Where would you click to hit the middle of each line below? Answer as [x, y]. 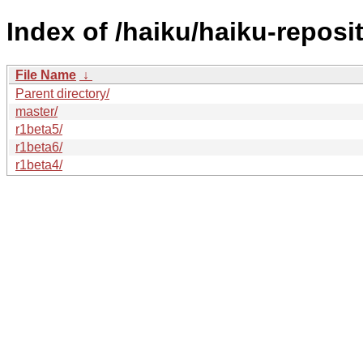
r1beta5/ [39, 129]
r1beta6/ [39, 147]
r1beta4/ [39, 164]
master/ [36, 111]
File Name [46, 75]
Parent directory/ [62, 93]
